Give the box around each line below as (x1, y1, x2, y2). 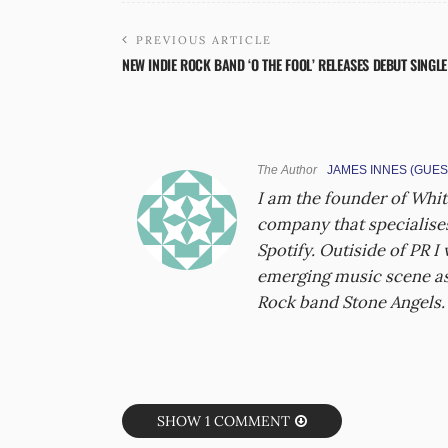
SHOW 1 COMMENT (157, 411, 290, 430)
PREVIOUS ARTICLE (136, 32, 272, 47)
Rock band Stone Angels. (257, 290, 445, 313)
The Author (257, 162, 317, 177)
